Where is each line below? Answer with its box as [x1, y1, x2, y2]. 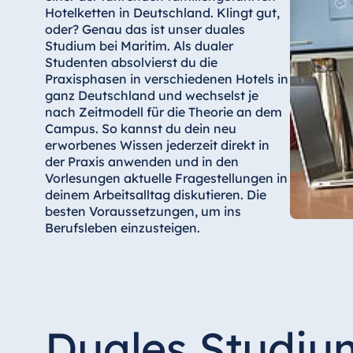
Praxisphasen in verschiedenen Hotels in [44, 71, 288, 87]
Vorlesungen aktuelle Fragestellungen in [44, 170, 288, 187]
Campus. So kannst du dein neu [44, 121, 236, 137]
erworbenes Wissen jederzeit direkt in [44, 137, 269, 154]
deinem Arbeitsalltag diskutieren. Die [44, 187, 266, 203]
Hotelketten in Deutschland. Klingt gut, [44, 5, 280, 21]
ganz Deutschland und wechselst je [44, 87, 258, 104]
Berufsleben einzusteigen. [44, 220, 200, 236]
